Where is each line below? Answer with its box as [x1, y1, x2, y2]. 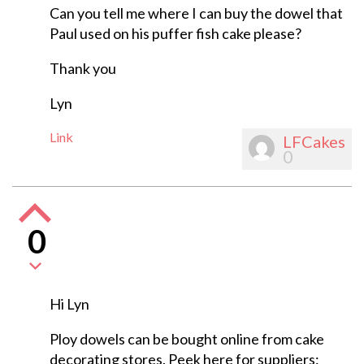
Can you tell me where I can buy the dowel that [49, 4, 343, 23]
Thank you [49, 59, 116, 78]
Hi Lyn [49, 295, 89, 314]
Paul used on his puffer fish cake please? [49, 24, 301, 43]
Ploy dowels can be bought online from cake [49, 330, 324, 349]
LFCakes [283, 132, 345, 152]
